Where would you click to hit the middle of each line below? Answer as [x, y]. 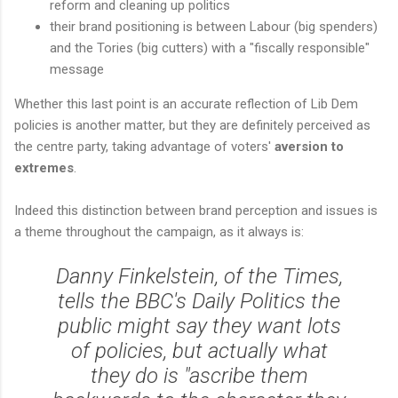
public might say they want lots [199, 326]
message [77, 69]
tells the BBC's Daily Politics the [199, 301]
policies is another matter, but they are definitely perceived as [192, 125]
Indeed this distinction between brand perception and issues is [196, 210]
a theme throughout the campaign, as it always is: [159, 231]
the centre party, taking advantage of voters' [144, 146]
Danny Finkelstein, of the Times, [199, 276]
